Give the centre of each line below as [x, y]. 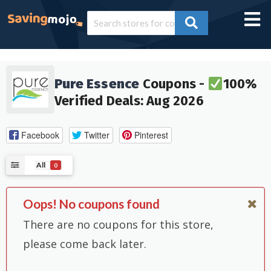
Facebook [40, 135]
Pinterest [151, 135]
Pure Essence [97, 84]
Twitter [96, 135]
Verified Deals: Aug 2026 [129, 101]
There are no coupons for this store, [118, 224]
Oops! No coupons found [91, 204]
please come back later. [85, 243]
